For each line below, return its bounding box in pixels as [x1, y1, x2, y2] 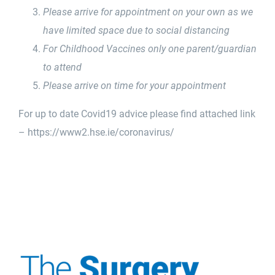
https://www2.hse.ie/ [28, 126, 119, 138]
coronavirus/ [119, 126, 174, 138]
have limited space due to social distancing [43, 24, 230, 36]
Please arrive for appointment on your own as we [43, 6, 253, 18]
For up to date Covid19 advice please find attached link [18, 107, 255, 120]
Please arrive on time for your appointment [43, 79, 226, 91]
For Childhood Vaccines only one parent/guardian [43, 42, 257, 55]
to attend [43, 61, 82, 73]
